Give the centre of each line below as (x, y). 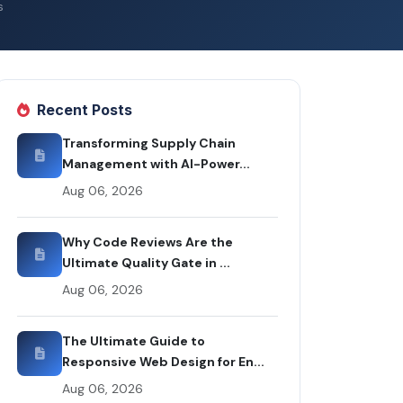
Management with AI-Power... (156, 163)
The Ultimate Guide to (134, 340)
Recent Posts (85, 109)
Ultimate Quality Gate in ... (146, 262)
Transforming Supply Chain (149, 143)
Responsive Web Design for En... (163, 361)
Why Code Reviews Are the (148, 242)
